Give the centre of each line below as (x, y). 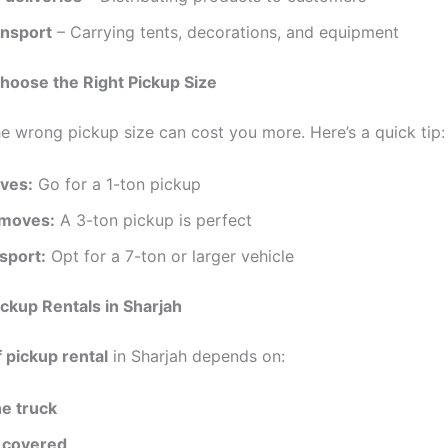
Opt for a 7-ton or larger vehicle (170, 256)
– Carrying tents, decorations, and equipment (225, 32)
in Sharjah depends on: (196, 356)
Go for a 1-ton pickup (117, 184)
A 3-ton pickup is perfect (153, 220)
